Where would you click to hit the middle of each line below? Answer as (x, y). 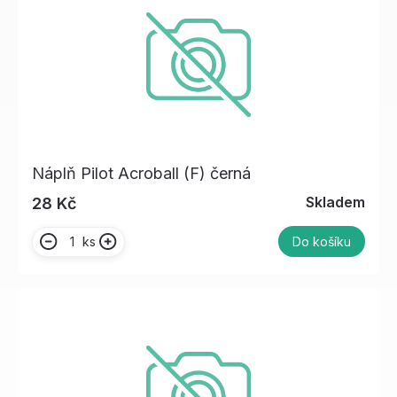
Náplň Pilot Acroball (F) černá (141, 174)
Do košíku (322, 242)
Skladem (335, 202)
